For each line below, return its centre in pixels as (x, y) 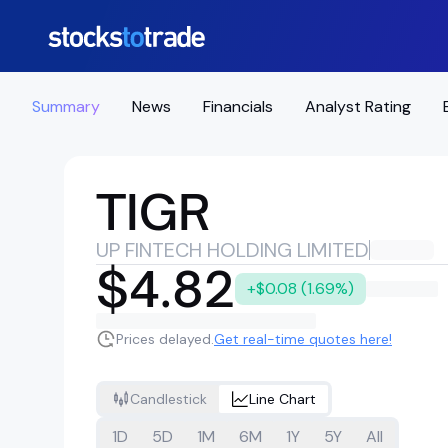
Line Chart (282, 399)
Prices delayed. (165, 339)
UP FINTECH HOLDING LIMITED (232, 250)
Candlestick (168, 399)
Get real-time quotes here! (303, 339)
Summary (66, 106)
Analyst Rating (358, 106)
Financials (238, 106)
